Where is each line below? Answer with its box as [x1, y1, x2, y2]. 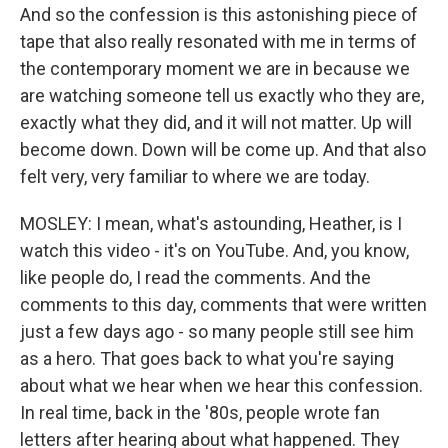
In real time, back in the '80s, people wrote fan [20, 402, 380, 423]
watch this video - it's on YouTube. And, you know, [20, 240, 409, 261]
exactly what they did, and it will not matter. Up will [20, 112, 412, 133]
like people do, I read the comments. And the [20, 267, 371, 288]
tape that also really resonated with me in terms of [20, 31, 417, 52]
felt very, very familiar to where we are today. [20, 166, 370, 187]
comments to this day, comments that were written [20, 294, 427, 315]
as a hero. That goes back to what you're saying [20, 348, 394, 369]
